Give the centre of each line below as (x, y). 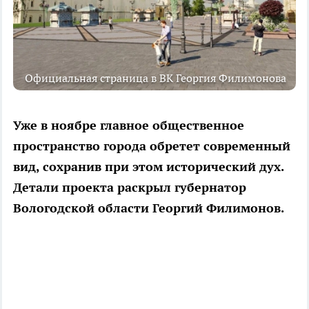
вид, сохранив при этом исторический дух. (148, 166)
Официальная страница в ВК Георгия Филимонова (156, 78)
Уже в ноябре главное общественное (129, 125)
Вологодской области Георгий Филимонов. (149, 208)
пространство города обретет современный (152, 146)
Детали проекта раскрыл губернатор (130, 187)
